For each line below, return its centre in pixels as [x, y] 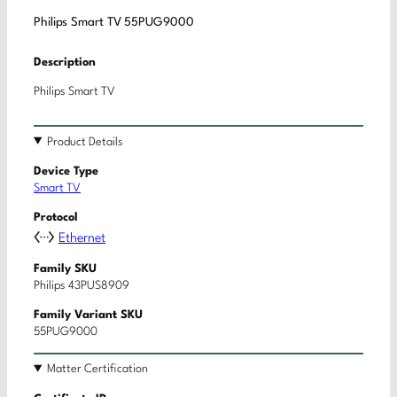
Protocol [56, 218]
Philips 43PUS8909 [82, 285]
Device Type [66, 171]
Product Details [86, 142]
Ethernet [82, 238]
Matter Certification [98, 370]
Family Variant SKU [88, 315]
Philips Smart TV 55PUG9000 [114, 23]
